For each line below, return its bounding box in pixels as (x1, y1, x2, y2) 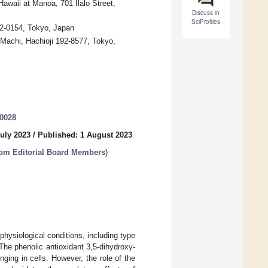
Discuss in (192, 8, 220, 17)
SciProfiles (191, 17, 220, 26)
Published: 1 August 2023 (38, 130, 132, 140)
